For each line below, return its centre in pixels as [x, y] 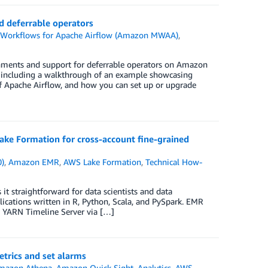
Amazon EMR [34, 162]
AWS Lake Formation [103, 162]
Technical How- [174, 162]
